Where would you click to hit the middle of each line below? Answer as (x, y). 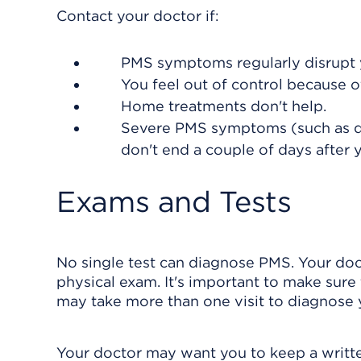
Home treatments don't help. (224, 106)
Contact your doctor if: (138, 16)
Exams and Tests (174, 201)
